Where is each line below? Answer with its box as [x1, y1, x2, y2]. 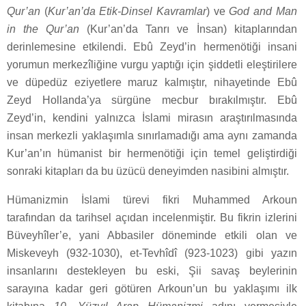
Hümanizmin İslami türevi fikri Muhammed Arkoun [7, 194, 297, 206]
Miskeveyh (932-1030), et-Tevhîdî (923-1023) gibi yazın [7, 247, 297, 260]
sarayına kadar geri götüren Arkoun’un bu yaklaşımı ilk [7, 283, 297, 295]
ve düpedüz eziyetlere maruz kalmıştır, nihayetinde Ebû [7, 76, 297, 89]
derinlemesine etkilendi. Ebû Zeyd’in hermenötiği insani [7, 41, 297, 53]
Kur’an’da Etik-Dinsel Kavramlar [47, 5, 206, 18]
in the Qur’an [7, 23, 80, 36]
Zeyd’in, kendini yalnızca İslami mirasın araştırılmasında [7, 112, 297, 124]
